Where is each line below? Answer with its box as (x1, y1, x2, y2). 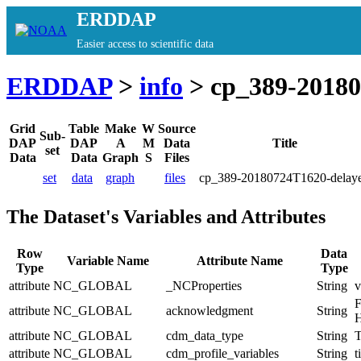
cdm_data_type (166, 328, 243, 342)
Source (158, 121, 196, 135)
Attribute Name (197, 253, 283, 268)
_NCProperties (166, 278, 242, 293)
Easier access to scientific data (77, 38, 214, 50)
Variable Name (67, 253, 149, 268)
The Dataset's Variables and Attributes (6, 205, 326, 227)
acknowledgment (166, 303, 253, 317)
